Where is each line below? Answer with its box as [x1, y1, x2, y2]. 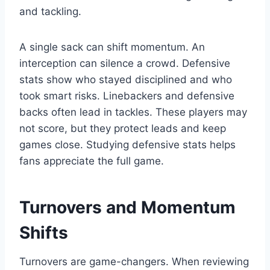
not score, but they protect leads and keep [19, 122, 226, 135]
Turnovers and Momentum [19, 197, 236, 218]
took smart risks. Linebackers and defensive [19, 90, 234, 102]
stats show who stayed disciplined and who [19, 74, 232, 86]
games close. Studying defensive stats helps [19, 139, 236, 151]
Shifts [19, 222, 68, 243]
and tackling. [19, 5, 81, 18]
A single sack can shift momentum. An [19, 41, 205, 54]
